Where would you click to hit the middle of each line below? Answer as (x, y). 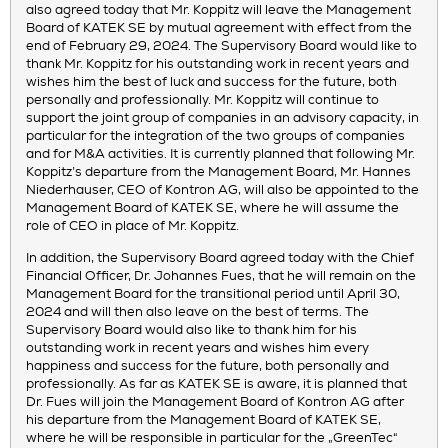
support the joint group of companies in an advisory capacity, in (222, 118)
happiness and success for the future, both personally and (207, 367)
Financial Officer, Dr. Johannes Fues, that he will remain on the (221, 277)
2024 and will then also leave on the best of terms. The (197, 313)
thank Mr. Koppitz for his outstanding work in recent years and (217, 64)
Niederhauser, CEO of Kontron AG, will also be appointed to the (222, 190)
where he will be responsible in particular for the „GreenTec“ (212, 439)
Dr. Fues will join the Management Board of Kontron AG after (215, 403)
